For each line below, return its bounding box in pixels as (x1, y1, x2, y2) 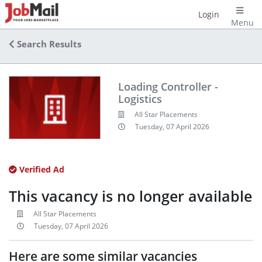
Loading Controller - (118, 79, 218, 94)
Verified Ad (17, 163, 64, 175)
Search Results (15, 38, 81, 50)
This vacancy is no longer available (9, 186, 252, 206)
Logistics (118, 91, 162, 106)
